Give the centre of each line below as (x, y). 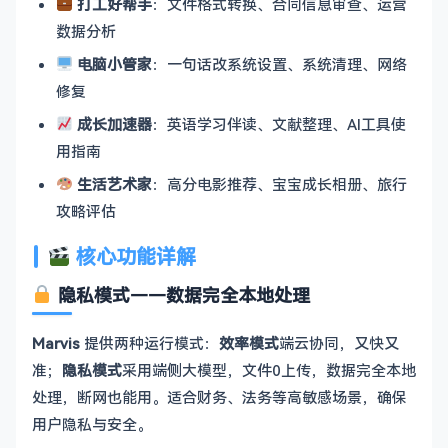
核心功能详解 (133, 256)
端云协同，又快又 (339, 342)
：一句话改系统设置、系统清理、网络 (280, 63)
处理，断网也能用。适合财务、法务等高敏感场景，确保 (219, 396)
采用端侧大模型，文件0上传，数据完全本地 (269, 369)
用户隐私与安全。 (92, 423)
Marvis (56, 342)
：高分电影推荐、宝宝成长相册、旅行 (280, 183)
